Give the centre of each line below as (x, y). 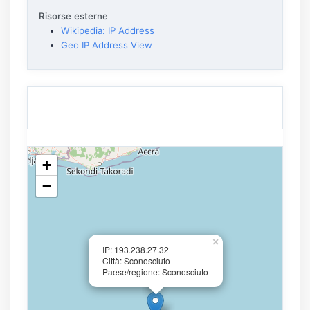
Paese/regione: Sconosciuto (155, 271)
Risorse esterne (73, 16)
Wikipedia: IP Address (108, 30)
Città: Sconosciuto (136, 260)
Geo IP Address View (107, 45)
